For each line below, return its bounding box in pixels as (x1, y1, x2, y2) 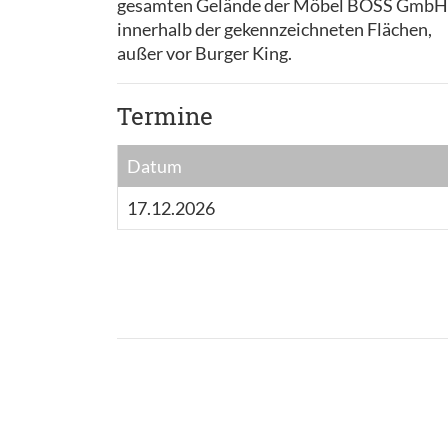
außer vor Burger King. (117, 41, 292, 64)
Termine (117, 99, 213, 132)
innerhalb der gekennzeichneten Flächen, (117, 17, 432, 40)
